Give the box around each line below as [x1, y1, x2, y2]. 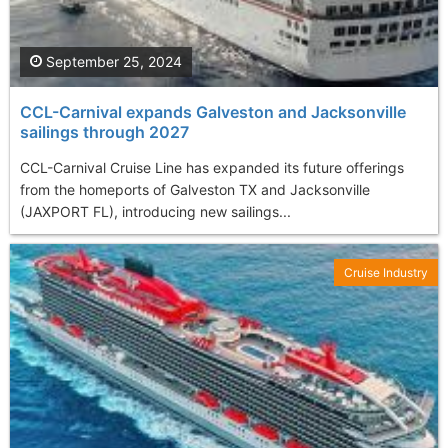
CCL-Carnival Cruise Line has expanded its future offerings [20, 159, 404, 177]
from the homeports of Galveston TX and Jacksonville [20, 181, 370, 199]
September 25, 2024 [42, 53, 182, 71]
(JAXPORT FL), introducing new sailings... [20, 203, 291, 221]
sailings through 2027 [20, 122, 189, 143]
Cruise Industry [344, 265, 428, 281]
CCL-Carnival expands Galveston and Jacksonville [20, 102, 406, 123]
